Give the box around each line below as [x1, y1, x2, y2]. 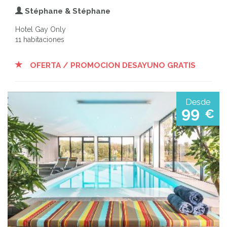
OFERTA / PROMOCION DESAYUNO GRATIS [28, 60, 196, 70]
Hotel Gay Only [15, 25, 66, 33]
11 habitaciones [15, 35, 64, 44]
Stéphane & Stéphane [23, 6, 110, 16]
